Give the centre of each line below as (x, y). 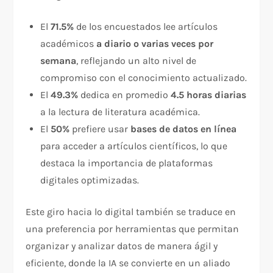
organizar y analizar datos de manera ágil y (122, 246)
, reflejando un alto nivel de (136, 61)
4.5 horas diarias (209, 95)
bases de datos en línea (184, 129)
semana (58, 61)
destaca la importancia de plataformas (127, 163)
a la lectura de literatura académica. (120, 112)
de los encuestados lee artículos (146, 27)
